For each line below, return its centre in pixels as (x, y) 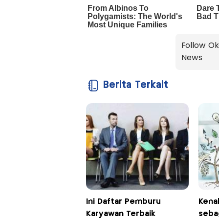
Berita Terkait (135, 85)
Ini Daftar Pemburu (123, 201)
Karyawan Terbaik (120, 214)
